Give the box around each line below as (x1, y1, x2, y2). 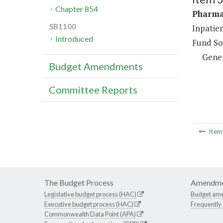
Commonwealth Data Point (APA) (44, 210, 136, 219)
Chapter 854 (55, 4, 99, 14)
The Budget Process (44, 178, 113, 188)
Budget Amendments (49, 60, 143, 73)
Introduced (55, 34, 94, 44)
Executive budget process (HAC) (44, 200, 133, 209)
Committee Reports (49, 84, 137, 96)
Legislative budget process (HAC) (44, 190, 136, 199)
